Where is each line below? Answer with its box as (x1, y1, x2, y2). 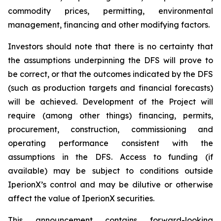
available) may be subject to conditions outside (8, 165, 213, 176)
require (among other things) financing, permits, (8, 110, 213, 120)
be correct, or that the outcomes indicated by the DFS (8, 69, 213, 79)
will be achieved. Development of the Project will (8, 96, 213, 107)
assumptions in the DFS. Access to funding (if (8, 151, 213, 162)
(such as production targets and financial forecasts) (8, 82, 213, 93)
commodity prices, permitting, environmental (8, 5, 213, 16)
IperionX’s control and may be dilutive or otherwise (8, 179, 213, 189)
